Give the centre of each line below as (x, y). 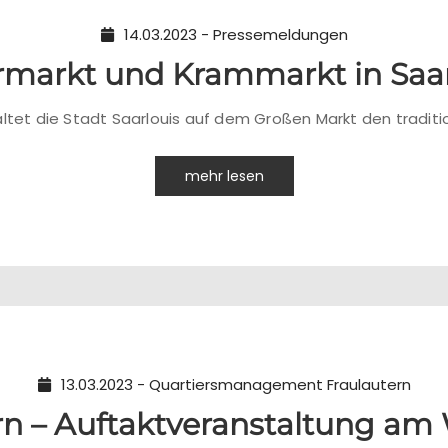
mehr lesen (224, 176)
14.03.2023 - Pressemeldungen (235, 34)
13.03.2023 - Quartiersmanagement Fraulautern (235, 384)
